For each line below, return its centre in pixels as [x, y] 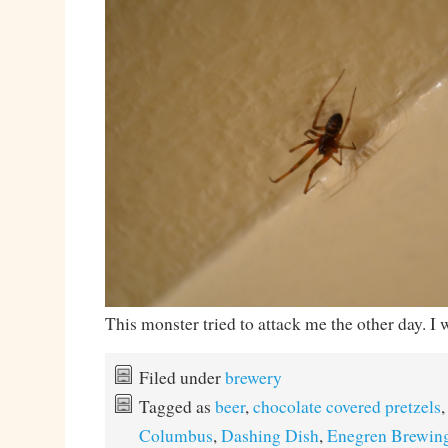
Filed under [181, 377]
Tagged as [176, 406]
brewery [253, 377]
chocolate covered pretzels [346, 406]
